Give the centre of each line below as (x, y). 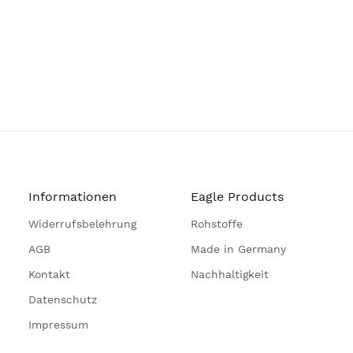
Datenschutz (63, 299)
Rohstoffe (217, 224)
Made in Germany (238, 249)
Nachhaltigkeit (230, 274)
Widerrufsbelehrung (82, 224)
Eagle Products (237, 197)
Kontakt (49, 274)
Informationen (72, 197)
